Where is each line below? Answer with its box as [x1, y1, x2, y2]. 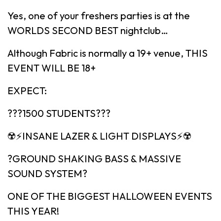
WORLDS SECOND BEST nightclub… [7, 24, 168, 37]
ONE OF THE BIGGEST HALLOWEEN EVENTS [7, 190, 212, 202]
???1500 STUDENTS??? [7, 107, 110, 119]
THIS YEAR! [7, 205, 59, 217]
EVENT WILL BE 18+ [7, 62, 96, 74]
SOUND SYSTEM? [7, 167, 87, 180]
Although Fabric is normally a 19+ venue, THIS [7, 47, 208, 59]
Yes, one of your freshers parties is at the [7, 9, 190, 22]
